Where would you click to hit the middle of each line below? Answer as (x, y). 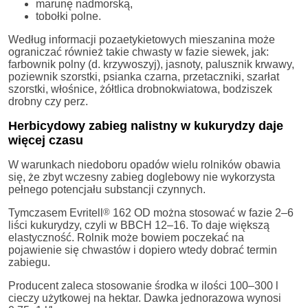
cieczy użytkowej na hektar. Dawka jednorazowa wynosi (145, 298)
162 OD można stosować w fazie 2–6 (202, 212)
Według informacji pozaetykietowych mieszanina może (142, 39)
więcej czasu (46, 140)
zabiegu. (29, 262)
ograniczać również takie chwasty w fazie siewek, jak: (139, 52)
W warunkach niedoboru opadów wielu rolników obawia (144, 164)
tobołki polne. (68, 16)
